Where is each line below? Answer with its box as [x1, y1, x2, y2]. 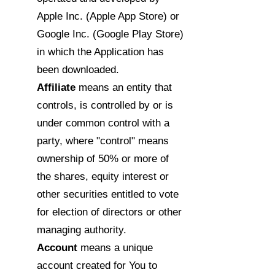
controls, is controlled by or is [37, 99, 173, 111]
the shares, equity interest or [37, 171, 169, 182]
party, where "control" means [37, 135, 169, 147]
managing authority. [37, 224, 126, 236]
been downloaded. [37, 64, 119, 76]
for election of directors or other [37, 206, 182, 218]
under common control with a [37, 117, 169, 129]
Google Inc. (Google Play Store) [37, 28, 184, 40]
